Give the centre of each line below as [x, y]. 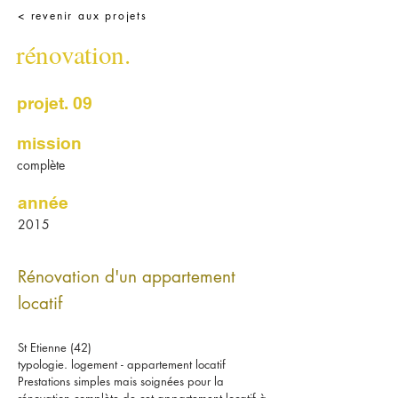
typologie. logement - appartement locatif [122, 364]
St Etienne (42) [55, 347]
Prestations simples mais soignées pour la [121, 381]
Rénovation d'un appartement [127, 277]
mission [49, 143]
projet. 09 [55, 103]
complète [41, 165]
